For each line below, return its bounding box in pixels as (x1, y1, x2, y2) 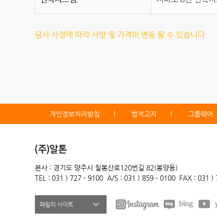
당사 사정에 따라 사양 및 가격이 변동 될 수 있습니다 (35, 30, 205, 39)
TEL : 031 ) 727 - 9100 (35, 173, 103, 182)
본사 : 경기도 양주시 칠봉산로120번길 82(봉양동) (35, 163, 178, 171)
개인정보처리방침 (49, 109, 100, 118)
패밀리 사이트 (40, 201, 73, 208)
